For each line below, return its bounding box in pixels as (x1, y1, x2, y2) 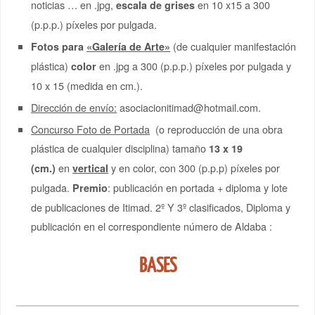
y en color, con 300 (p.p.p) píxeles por (108, 160, 281, 176)
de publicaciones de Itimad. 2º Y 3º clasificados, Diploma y (31, 200, 291, 215)
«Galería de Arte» (86, 39, 171, 54)
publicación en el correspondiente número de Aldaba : (31, 219, 273, 234)
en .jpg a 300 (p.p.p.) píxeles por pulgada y (96, 58, 292, 74)
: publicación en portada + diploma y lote (108, 180, 288, 195)
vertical (72, 161, 109, 176)
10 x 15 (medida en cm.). (31, 78, 143, 94)
